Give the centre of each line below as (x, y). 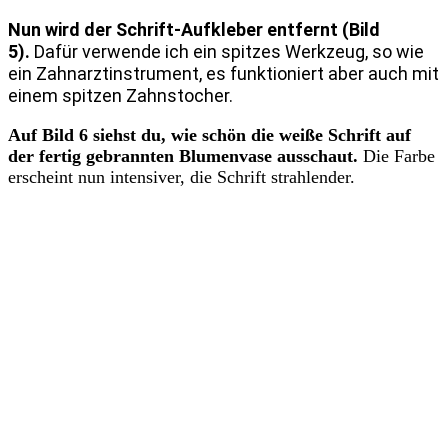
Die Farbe (399, 156)
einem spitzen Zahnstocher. (120, 96)
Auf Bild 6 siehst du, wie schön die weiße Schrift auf (209, 135)
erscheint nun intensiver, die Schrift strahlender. (181, 177)
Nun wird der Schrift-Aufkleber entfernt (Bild (194, 30)
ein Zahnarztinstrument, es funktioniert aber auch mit (223, 74)
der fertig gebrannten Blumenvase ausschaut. (185, 156)
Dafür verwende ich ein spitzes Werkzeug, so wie (229, 52)
